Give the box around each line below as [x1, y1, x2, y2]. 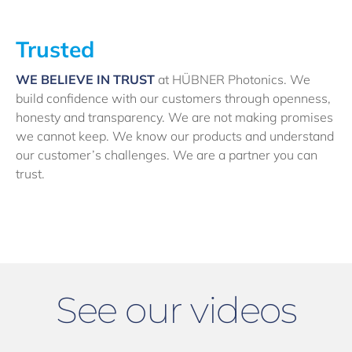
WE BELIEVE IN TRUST [16, 71, 155, 88]
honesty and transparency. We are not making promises [16, 109, 333, 126]
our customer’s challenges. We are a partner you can [16, 147, 317, 163]
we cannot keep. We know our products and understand [16, 128, 334, 145]
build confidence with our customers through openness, [16, 90, 331, 107]
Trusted [16, 35, 94, 64]
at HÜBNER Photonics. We [155, 71, 310, 88]
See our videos [56, 288, 296, 333]
